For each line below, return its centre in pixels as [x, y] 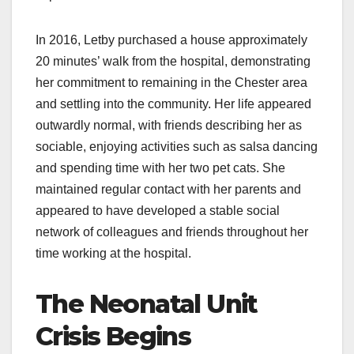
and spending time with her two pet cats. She [160, 168]
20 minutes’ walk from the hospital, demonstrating [173, 62]
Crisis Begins [113, 337]
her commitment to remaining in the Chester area [171, 83]
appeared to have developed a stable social [158, 211]
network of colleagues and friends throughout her [172, 232]
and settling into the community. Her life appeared [173, 104]
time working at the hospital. [113, 254]
